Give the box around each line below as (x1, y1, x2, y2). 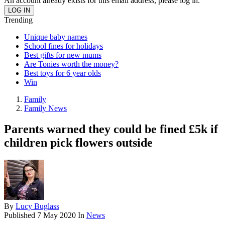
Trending (4, 15, 33, 24)
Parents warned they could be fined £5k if (4, 123, 218, 136)
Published (4, 211, 37, 220)
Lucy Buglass (16, 202, 59, 211)
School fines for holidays (24, 41, 103, 50)
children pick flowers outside (4, 136, 153, 150)
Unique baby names (24, 32, 87, 41)
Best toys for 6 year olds (24, 68, 101, 77)
